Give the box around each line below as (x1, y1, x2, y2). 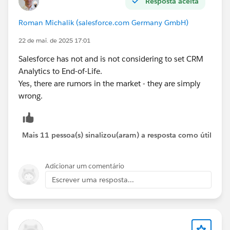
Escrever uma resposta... (52, 175, 134, 185)
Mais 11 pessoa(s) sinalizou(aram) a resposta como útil (22, 130, 212, 140)
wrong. (18, 91, 43, 101)
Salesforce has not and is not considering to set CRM (18, 54, 203, 64)
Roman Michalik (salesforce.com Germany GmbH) (18, 18, 188, 28)
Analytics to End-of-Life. (18, 66, 102, 76)
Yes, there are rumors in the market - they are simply (18, 79, 200, 89)
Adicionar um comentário (45, 162, 124, 171)
